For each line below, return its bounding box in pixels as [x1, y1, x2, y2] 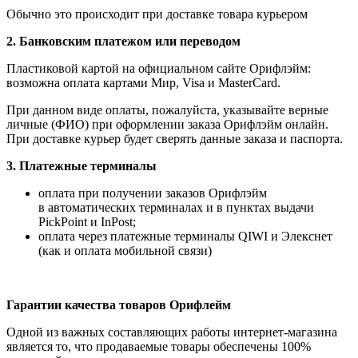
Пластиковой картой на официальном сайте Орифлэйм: [6, 62, 311, 76]
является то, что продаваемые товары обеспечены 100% [6, 340, 311, 354]
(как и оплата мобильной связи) [38, 244, 212, 258]
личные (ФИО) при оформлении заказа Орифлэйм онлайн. [6, 117, 328, 132]
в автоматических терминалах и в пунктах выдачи [38, 201, 314, 215]
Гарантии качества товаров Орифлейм [6, 298, 231, 312]
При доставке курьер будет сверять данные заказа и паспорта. [6, 132, 349, 146]
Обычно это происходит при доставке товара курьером [6, 7, 308, 22]
